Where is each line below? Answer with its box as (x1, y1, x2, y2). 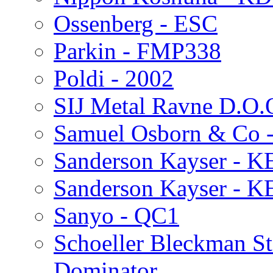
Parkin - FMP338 (54, 37, 221, 64)
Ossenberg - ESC (54, 10, 218, 37)
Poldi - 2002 (54, 65, 174, 91)
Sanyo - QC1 (54, 202, 179, 229)
